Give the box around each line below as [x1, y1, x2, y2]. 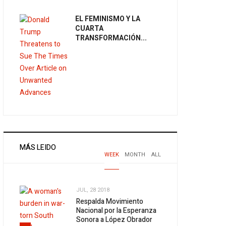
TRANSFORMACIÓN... [75, 33, 147, 44]
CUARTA [75, 23, 103, 34]
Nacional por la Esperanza [76, 205, 157, 216]
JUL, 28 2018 [76, 185, 110, 194]
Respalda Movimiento [76, 196, 144, 207]
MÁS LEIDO [20, 142, 56, 153]
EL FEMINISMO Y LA [75, 14, 140, 25]
